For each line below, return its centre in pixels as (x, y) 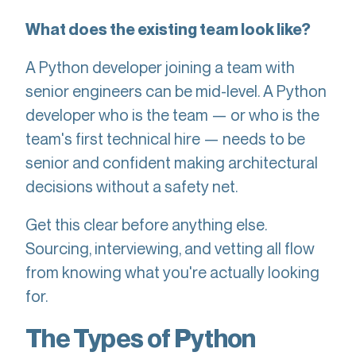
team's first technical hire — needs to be (165, 139)
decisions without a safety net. (132, 186)
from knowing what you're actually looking (172, 272)
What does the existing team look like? (168, 29)
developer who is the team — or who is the (172, 115)
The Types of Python (141, 338)
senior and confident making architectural (172, 163)
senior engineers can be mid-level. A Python (176, 91)
